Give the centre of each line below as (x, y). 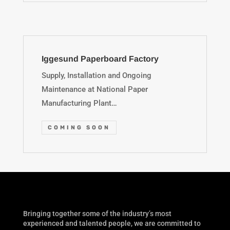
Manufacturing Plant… (79, 103)
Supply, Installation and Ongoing (96, 76)
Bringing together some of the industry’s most (97, 213)
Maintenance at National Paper (94, 90)
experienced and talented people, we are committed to (112, 223)
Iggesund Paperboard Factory (100, 59)
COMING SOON (79, 127)
